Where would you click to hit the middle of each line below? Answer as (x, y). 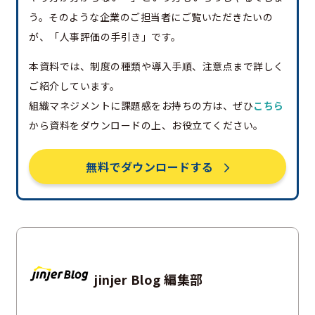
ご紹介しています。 (75, 85)
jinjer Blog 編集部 (149, 279)
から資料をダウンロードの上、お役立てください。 (146, 125)
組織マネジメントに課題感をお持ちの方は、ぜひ (141, 105)
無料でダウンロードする (150, 166)
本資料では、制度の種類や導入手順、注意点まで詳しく (156, 66)
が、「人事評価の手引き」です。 (105, 36)
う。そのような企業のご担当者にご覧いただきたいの (151, 17)
